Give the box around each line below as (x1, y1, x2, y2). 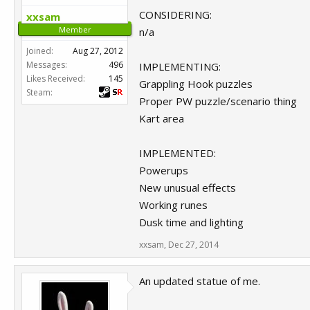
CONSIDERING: (139, 8, 212, 21)
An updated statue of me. (139, 274, 260, 288)
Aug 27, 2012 (73, 45, 123, 57)
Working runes (139, 198, 208, 212)
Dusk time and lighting (139, 215, 244, 229)
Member (58, 24, 91, 35)
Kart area (139, 111, 184, 125)
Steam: (26, 86, 53, 98)
